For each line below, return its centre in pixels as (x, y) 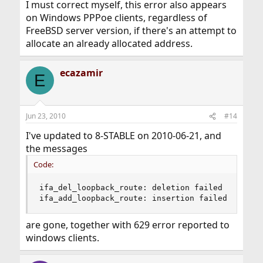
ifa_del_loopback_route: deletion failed (131, 188)
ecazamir (81, 73)
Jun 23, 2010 (45, 116)
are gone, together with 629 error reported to (127, 225)
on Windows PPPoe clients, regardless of (116, 18)
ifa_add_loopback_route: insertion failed (133, 198)
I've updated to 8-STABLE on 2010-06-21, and (123, 136)
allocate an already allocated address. (109, 43)
